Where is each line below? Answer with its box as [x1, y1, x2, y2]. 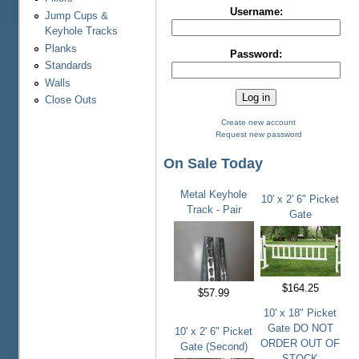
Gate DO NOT [267, 322, 333, 335]
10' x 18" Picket [264, 307, 337, 320]
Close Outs [44, 94, 97, 107]
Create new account [221, 118, 296, 127]
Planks [44, 42, 77, 54]
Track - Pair [186, 204, 241, 216]
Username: [229, 6, 283, 18]
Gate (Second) [179, 341, 248, 353]
